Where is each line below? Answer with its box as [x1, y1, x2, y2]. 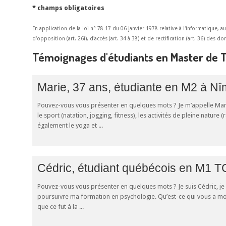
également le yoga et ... [37, 122, 103, 130]
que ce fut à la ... [37, 202, 84, 210]
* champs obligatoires [32, 4, 104, 12]
